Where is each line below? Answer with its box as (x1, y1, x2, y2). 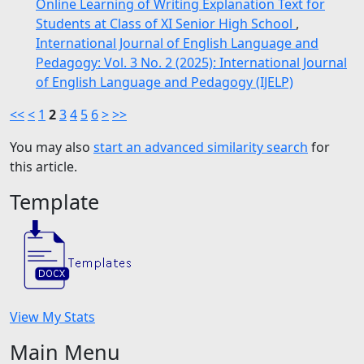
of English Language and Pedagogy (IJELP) (36, 73, 293, 91)
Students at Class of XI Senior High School (36, 15, 296, 32)
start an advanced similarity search (93, 138, 308, 156)
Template (10, 188, 99, 215)
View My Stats (10, 308, 95, 326)
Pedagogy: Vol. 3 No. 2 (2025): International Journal (36, 54, 347, 71)
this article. (10, 158, 77, 175)
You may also (10, 138, 93, 156)
